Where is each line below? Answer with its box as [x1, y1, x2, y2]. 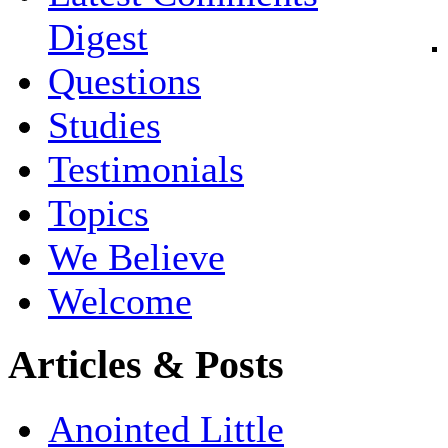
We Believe [48, 236, 225, 279]
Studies [48, 104, 161, 147]
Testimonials [48, 148, 244, 191]
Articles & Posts [8, 343, 284, 388]
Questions [48, 60, 201, 103]
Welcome [48, 280, 192, 323]
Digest [48, 16, 148, 59]
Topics [48, 192, 149, 235]
